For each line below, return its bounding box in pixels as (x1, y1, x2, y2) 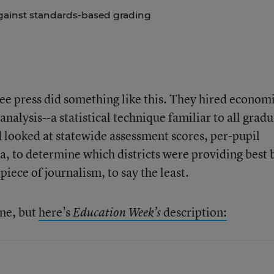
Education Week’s (72, 204, 161, 220)
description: (160, 204, 227, 220)
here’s (38, 204, 73, 220)
